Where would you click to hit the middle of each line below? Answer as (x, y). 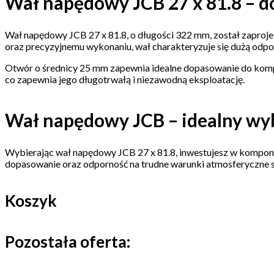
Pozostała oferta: (68, 241)
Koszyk (31, 200)
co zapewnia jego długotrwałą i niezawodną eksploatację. (125, 79)
